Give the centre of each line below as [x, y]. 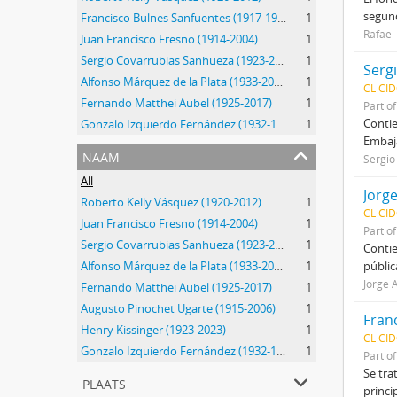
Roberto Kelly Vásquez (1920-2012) [171, 202]
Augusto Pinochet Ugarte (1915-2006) [178, 308]
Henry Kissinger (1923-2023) [153, 330]
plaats [104, 382]
